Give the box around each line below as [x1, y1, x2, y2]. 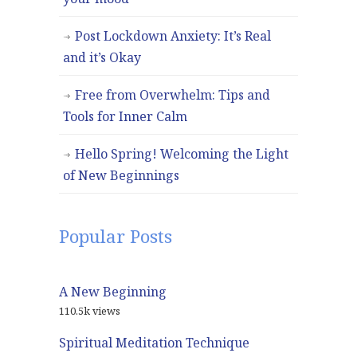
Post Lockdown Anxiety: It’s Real [75, 27, 271, 45]
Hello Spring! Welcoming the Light [75, 145, 288, 163]
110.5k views [59, 304, 120, 319]
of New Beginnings [63, 167, 179, 185]
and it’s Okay [63, 49, 141, 67]
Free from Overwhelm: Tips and [75, 86, 270, 104]
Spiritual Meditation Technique [59, 334, 249, 352]
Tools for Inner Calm [63, 108, 187, 126]
